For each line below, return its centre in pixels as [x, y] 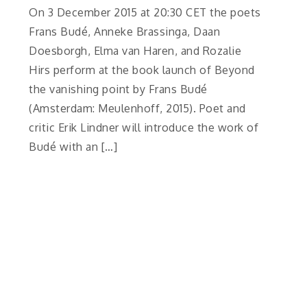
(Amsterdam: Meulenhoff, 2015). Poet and [137, 108]
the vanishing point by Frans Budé [118, 89]
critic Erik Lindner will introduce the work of [144, 127]
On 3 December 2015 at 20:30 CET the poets [145, 12]
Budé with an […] [73, 146]
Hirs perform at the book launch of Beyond [142, 70]
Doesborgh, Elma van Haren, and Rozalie [135, 50]
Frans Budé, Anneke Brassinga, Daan [125, 31]
